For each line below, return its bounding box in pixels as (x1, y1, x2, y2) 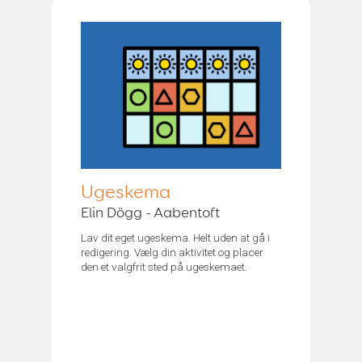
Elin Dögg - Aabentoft (81, 205, 220, 221)
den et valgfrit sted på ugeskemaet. (81, 259, 247, 273)
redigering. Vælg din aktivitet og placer (81, 245, 263, 259)
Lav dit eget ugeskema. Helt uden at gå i (81, 230, 270, 244)
